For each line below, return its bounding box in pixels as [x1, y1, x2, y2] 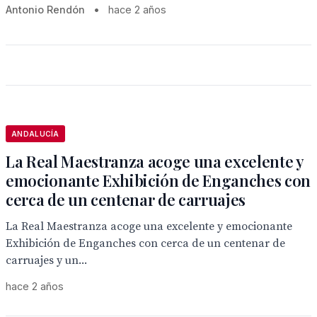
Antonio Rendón [6, 4, 85, 16]
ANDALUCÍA [11, 129, 59, 138]
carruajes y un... [6, 253, 87, 267]
